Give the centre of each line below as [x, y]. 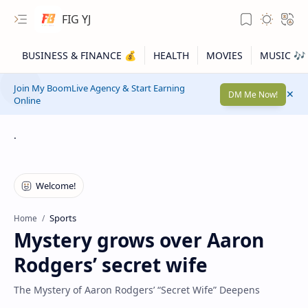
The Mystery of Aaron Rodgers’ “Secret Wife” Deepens [137, 290]
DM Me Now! [253, 94]
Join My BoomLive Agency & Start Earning [99, 88]
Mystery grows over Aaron [139, 240]
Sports [63, 218]
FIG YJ [76, 19]
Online [27, 100]
